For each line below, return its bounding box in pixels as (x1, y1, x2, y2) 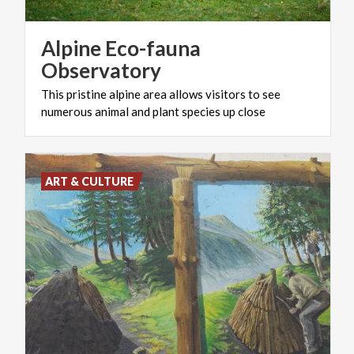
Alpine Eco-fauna (41, 35, 201, 61)
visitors (205, 86, 246, 101)
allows (169, 86, 203, 101)
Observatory (41, 57, 161, 83)
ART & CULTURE (45, 174, 134, 188)
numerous (41, 104, 92, 119)
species (182, 104, 220, 119)
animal (95, 104, 129, 119)
